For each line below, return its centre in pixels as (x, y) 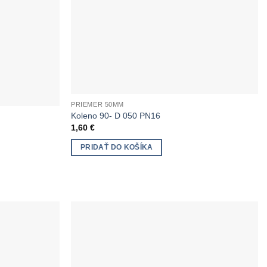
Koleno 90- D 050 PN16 (116, 115)
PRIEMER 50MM (97, 105)
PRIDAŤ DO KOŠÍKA (117, 147)
